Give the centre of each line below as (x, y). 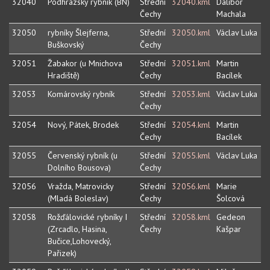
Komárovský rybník (81, 94)
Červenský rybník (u (83, 156)
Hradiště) (64, 76)
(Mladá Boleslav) (78, 199)
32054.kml (191, 125)
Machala (231, 14)
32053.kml (191, 94)
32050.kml (191, 33)
